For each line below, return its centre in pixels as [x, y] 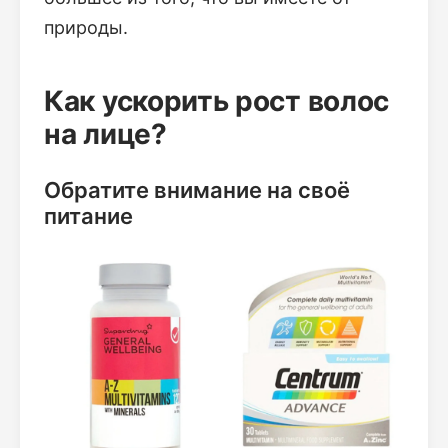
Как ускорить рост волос [217, 101]
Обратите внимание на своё [197, 190]
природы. [86, 27]
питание [88, 216]
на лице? [105, 134]
